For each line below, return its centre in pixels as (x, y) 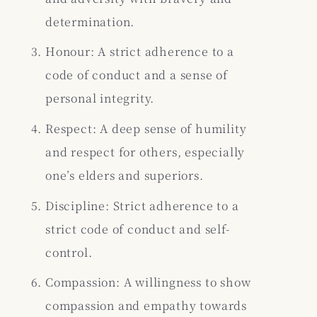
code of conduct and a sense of (137, 75)
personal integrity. (100, 98)
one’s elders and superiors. (125, 175)
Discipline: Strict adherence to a (142, 205)
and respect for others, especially (145, 152)
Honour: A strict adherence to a (140, 52)
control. (69, 252)
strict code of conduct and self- (138, 229)
